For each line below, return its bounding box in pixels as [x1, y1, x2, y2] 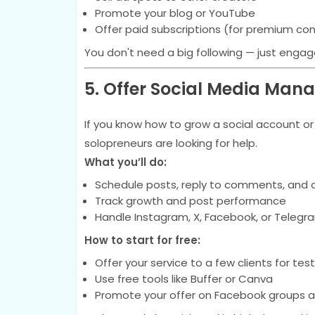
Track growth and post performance [94, 193, 286, 208]
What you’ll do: [84, 155, 167, 169]
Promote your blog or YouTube [94, 6, 255, 20]
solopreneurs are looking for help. [84, 136, 257, 150]
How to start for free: [84, 233, 200, 247]
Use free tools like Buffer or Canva [94, 271, 273, 286]
